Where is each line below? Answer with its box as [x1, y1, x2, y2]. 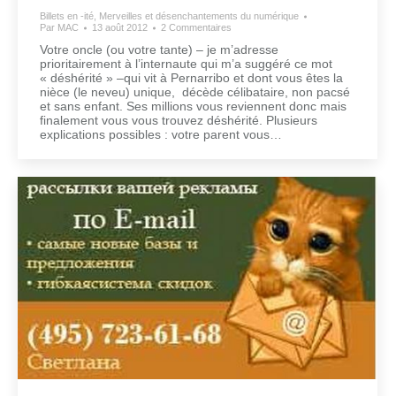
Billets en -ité [40, 11, 94, 22]
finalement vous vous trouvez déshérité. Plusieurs [40, 113, 317, 128]
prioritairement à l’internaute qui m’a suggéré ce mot [40, 57, 332, 72]
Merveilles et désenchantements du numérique [99, 11, 299, 22]
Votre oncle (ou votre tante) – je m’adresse [40, 42, 278, 57]
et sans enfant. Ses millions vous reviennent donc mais [40, 99, 346, 114]
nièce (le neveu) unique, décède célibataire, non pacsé [40, 85, 350, 100]
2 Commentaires [161, 22, 232, 34]
